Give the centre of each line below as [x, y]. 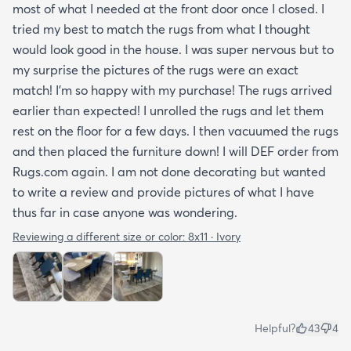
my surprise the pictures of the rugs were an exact [156, 69]
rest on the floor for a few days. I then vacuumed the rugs [175, 130]
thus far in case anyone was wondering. [125, 212]
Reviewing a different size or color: [100, 236]
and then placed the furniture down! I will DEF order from [175, 151]
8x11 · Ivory [214, 236]
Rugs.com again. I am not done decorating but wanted [169, 171]
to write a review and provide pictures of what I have [163, 192]
